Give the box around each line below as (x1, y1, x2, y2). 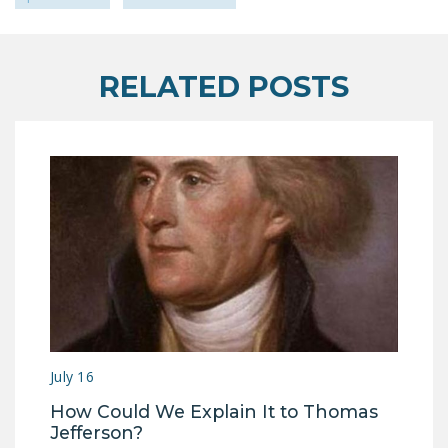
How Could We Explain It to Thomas (50, 400, 378, 422)
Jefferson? (50, 421, 148, 443)
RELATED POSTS (99, 68, 349, 104)
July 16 (50, 366, 94, 386)
